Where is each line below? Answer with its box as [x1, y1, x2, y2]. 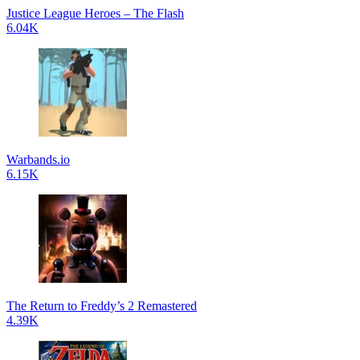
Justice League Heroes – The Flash [6, 6, 184, 20]
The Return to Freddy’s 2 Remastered [6, 298, 197, 313]
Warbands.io [6, 152, 70, 166]
